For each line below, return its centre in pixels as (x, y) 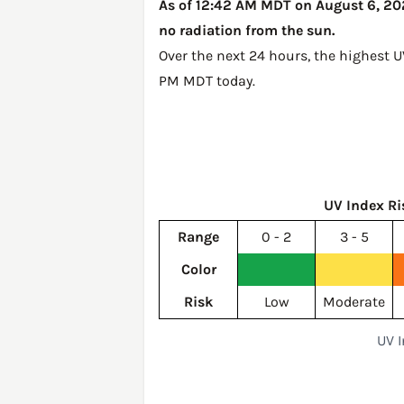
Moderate (354, 302)
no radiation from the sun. (247, 30)
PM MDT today (206, 81)
